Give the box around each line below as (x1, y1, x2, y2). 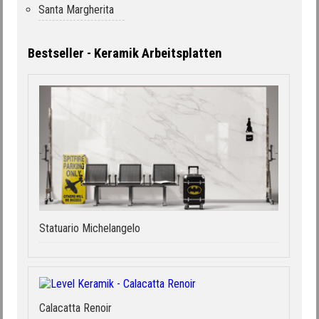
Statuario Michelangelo (38, 221, 140, 235)
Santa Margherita (38, 2, 114, 16)
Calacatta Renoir (38, 301, 112, 315)
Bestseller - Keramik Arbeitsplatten (28, 45, 221, 61)
